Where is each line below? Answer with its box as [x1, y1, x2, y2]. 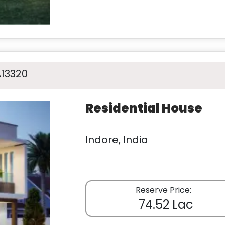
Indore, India [85, 133, 148, 147]
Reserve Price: [136, 184, 192, 196]
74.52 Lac [139, 196, 194, 213]
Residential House [85, 100, 202, 117]
